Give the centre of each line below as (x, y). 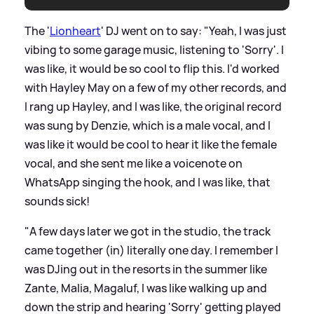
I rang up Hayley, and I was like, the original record (153, 106)
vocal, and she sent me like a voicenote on (134, 163)
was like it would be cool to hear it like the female (151, 144)
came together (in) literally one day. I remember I (151, 250)
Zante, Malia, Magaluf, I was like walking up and (146, 288)
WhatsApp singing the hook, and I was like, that (148, 182)
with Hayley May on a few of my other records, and (156, 87)
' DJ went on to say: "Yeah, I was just (194, 30)
